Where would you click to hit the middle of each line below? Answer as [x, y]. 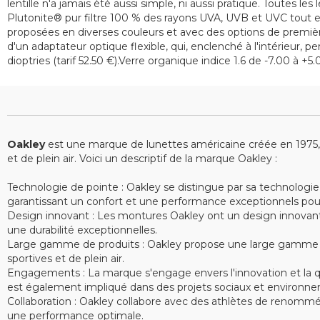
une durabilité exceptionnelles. [82, 230]
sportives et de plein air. [66, 259]
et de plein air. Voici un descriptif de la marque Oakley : [142, 159]
